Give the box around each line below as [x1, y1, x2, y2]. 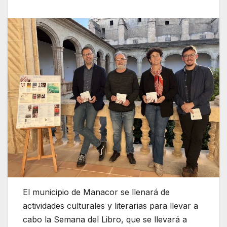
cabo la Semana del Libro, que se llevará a [23, 214, 187, 224]
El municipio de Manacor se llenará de [23, 186, 170, 197]
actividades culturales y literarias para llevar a [23, 200, 198, 211]
